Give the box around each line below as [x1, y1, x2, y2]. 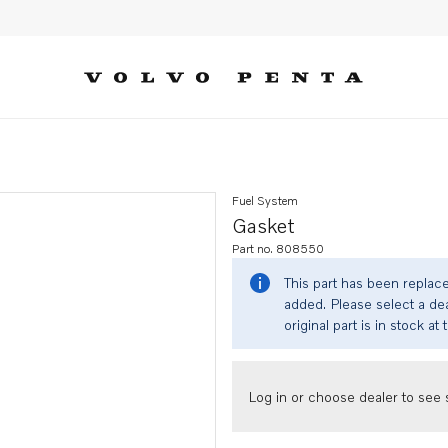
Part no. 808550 [232, 241, 324, 256]
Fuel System [232, 193, 298, 208]
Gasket [232, 213, 295, 237]
